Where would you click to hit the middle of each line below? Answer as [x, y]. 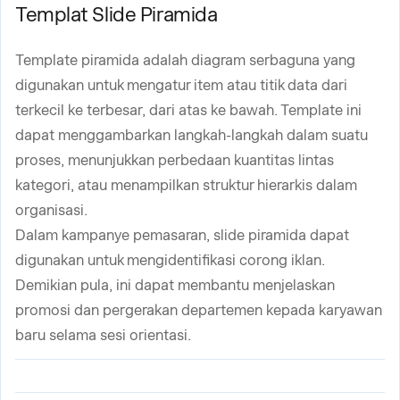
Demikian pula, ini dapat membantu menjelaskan [175, 285]
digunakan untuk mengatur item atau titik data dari [181, 85]
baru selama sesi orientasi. [103, 335]
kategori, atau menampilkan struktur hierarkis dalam [186, 185]
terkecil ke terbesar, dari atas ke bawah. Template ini [188, 110]
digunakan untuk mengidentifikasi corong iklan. [170, 260]
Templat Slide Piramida [117, 14]
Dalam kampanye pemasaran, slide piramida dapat [182, 235]
